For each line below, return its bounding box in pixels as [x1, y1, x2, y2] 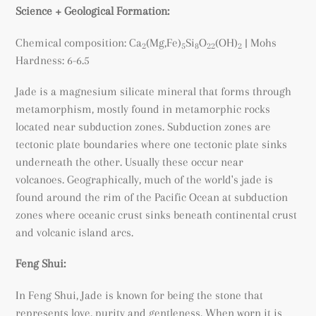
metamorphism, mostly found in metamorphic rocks [16, 102, 270, 116]
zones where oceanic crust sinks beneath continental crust [16, 207, 297, 221]
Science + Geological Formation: [16, 4, 169, 18]
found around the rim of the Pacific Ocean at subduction [16, 190, 288, 204]
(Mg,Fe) [146, 35, 181, 49]
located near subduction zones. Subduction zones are [16, 119, 271, 133]
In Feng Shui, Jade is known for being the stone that [16, 288, 263, 302]
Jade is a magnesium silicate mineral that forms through [16, 84, 291, 98]
